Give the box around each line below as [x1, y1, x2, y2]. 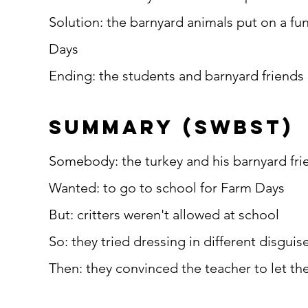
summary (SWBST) [49, 115, 294, 140]
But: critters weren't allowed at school [49, 206, 279, 223]
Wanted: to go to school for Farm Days [49, 179, 285, 196]
